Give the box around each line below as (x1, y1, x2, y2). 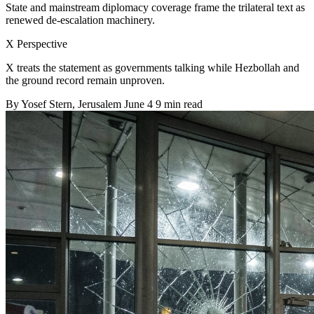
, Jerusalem (72, 97, 124, 110)
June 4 (124, 97, 153, 110)
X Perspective (6, 37, 67, 50)
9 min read (156, 97, 203, 110)
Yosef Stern (21, 97, 72, 110)
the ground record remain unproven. (6, 74, 165, 86)
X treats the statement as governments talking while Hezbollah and (6, 61, 299, 74)
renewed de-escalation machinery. (6, 13, 155, 26)
